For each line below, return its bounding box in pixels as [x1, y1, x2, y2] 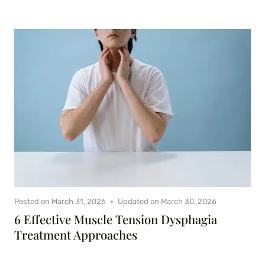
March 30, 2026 [161, 197, 217, 206]
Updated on [118, 197, 160, 206]
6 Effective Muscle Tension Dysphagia [14, 211, 217, 228]
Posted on [14, 197, 50, 206]
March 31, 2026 [51, 197, 106, 206]
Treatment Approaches [14, 227, 137, 243]
